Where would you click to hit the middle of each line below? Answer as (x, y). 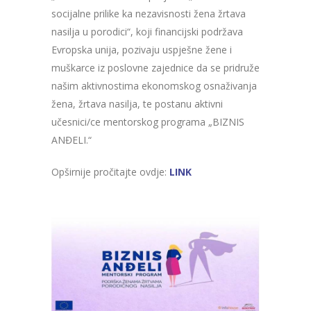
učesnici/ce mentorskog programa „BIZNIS (148, 122)
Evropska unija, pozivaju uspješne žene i (142, 50)
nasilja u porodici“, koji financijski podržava (147, 32)
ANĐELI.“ (72, 140)
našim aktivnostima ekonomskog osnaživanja (154, 86)
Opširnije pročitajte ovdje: (110, 172)
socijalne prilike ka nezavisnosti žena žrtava (149, 14)
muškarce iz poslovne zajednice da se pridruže (155, 68)
